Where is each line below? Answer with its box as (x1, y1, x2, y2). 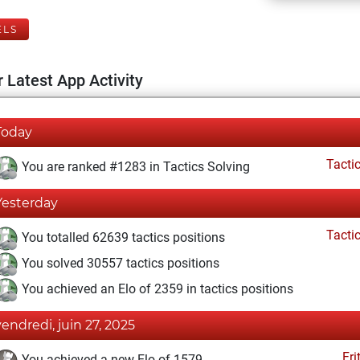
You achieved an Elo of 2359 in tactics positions (18, 281, 293, 297)
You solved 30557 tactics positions (18, 256, 219, 272)
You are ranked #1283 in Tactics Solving (18, 159, 250, 175)
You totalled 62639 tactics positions (18, 230, 225, 246)
